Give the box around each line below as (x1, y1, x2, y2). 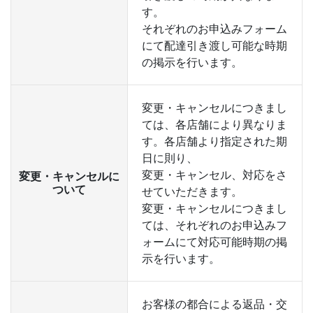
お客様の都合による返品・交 (142, 297, 287, 311)
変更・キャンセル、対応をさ (142, 168, 287, 182)
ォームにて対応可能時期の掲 (142, 235, 287, 249)
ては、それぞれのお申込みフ (142, 218, 287, 232)
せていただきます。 (142, 184, 242, 198)
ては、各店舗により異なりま (142, 117, 287, 131)
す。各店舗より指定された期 (142, 134, 287, 148)
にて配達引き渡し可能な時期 (142, 38, 287, 52)
